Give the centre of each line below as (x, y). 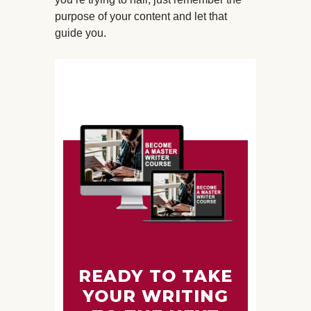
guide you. (81, 33)
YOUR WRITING (155, 296)
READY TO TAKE (155, 276)
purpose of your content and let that (141, 17)
